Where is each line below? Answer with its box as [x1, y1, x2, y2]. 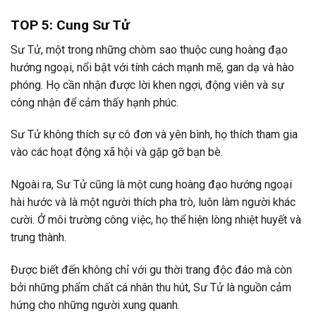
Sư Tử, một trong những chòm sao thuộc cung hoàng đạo [11, 42, 288, 56]
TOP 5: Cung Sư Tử [11, 17, 133, 33]
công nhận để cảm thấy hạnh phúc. [11, 95, 178, 109]
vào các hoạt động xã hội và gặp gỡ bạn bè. [11, 145, 223, 159]
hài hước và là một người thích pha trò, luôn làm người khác [11, 195, 296, 209]
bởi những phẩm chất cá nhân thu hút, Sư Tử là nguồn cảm [11, 280, 291, 294]
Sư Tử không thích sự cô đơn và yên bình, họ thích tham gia [11, 128, 298, 142]
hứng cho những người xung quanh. [11, 298, 180, 312]
